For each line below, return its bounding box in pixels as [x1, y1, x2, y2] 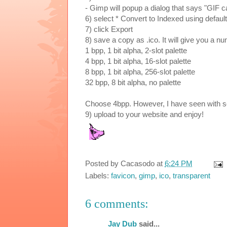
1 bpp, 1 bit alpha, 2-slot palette [85, 46, 187, 55]
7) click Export [85, 24, 133, 33]
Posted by [85, 159, 121, 168]
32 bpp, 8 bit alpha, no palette [85, 78, 181, 87]
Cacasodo [121, 159, 155, 168]
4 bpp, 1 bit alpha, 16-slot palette [85, 56, 191, 65]
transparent [173, 171, 210, 180]
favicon [111, 171, 135, 180]
